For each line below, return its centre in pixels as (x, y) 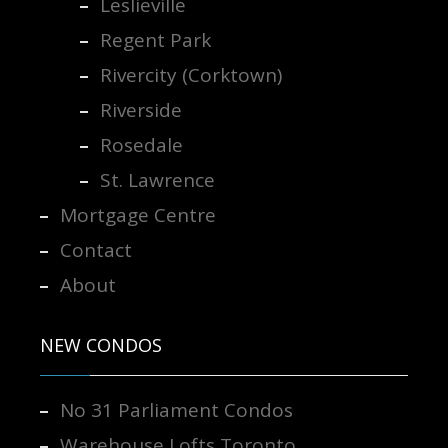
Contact (95, 250)
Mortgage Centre (137, 215)
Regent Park (155, 40)
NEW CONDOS (100, 345)
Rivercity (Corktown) (190, 75)
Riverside (140, 110)
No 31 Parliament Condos (176, 410)
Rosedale (141, 145)
